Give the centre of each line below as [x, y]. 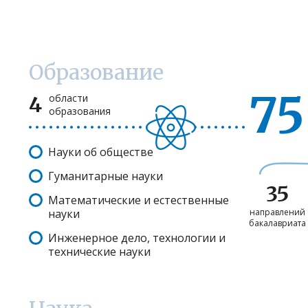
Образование [96, 73]
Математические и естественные [139, 200]
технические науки [99, 252]
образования [80, 111]
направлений [277, 212]
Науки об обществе [101, 152]
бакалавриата [277, 223]
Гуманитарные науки [106, 176]
